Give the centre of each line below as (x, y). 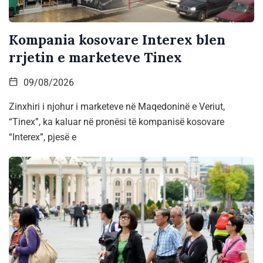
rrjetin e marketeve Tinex (95, 57)
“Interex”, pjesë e (43, 137)
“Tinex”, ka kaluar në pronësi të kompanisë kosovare (117, 122)
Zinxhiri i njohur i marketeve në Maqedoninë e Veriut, (117, 106)
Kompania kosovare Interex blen (117, 39)
